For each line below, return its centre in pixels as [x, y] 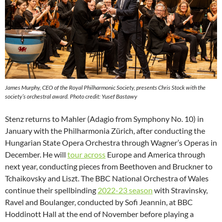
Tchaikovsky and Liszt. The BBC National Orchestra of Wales [107, 178]
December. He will [36, 155]
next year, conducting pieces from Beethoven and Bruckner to [109, 166]
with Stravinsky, [180, 190]
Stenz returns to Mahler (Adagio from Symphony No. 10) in [104, 119]
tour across [86, 155]
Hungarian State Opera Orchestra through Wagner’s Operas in [111, 143]
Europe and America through [155, 155]
